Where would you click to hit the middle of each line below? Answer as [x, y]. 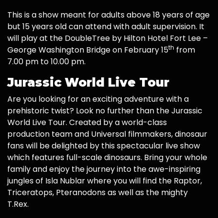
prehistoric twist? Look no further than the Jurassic [105, 111]
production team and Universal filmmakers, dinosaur [107, 134]
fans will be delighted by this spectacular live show [104, 146]
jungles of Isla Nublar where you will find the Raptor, [105, 181]
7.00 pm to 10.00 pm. [46, 62]
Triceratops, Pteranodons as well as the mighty [98, 193]
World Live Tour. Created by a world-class [87, 123]
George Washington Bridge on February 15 [88, 50]
